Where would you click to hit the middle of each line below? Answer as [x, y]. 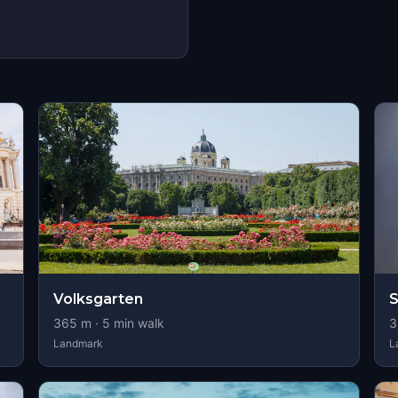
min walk [137, 323]
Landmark [78, 343]
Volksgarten [98, 299]
